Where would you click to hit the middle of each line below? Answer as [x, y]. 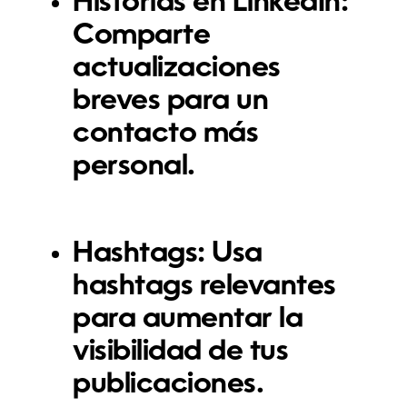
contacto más [166, 134]
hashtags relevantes [204, 287]
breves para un [171, 101]
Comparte [142, 36]
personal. [134, 167]
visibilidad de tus [181, 352]
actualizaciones [177, 69]
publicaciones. [169, 385]
